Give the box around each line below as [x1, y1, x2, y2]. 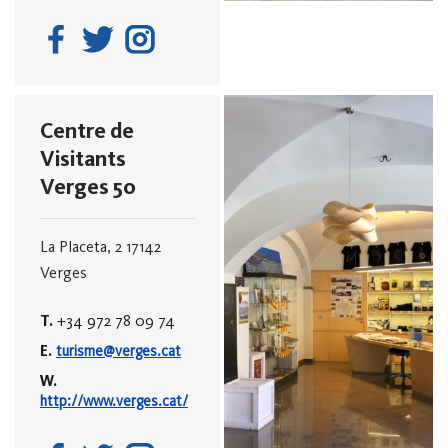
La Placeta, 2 [40, 236, 126, 256]
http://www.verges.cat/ [40, 391, 188, 410]
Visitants [40, 144, 126, 172]
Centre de [40, 116, 134, 144]
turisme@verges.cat [56, 341, 181, 360]
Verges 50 [40, 172, 136, 200]
